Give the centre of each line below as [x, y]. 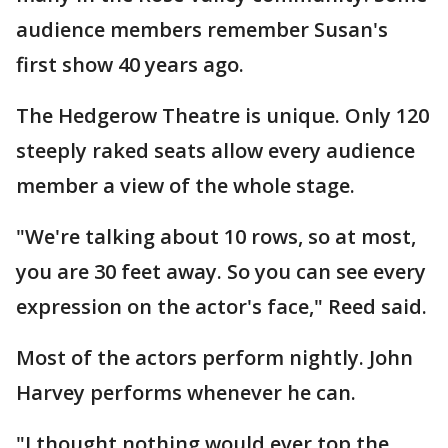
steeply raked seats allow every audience [215, 150]
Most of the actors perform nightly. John [214, 357]
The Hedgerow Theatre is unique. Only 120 [222, 115]
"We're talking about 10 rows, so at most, [216, 236]
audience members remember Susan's [202, 29]
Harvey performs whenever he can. [186, 392]
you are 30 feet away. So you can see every [221, 271]
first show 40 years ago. [130, 64]
